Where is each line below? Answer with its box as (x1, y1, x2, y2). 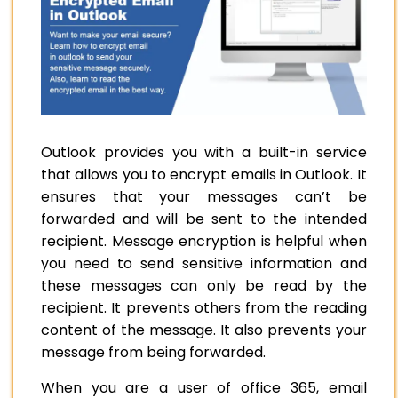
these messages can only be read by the (41, 275, 367, 297)
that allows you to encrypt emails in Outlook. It (41, 164, 367, 186)
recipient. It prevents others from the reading (41, 298, 367, 319)
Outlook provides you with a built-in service (41, 142, 367, 163)
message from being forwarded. (41, 342, 269, 363)
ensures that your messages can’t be (41, 187, 367, 208)
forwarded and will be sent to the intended (41, 209, 367, 230)
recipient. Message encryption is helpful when (41, 231, 367, 252)
